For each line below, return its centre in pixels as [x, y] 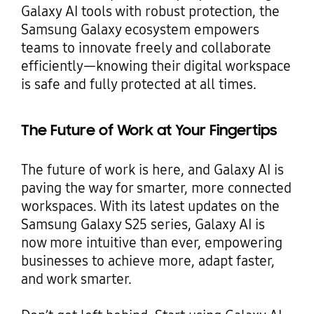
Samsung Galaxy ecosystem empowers [140, 30]
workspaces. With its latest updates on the [150, 206]
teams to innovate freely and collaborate [146, 48]
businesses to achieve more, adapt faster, [148, 261]
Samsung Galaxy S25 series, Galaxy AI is [143, 225]
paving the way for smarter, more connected [156, 188]
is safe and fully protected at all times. [138, 84]
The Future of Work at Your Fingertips [149, 131]
